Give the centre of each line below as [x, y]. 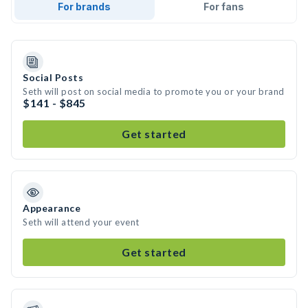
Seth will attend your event [81, 222]
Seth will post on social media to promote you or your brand [154, 91]
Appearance [52, 208]
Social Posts [53, 77]
